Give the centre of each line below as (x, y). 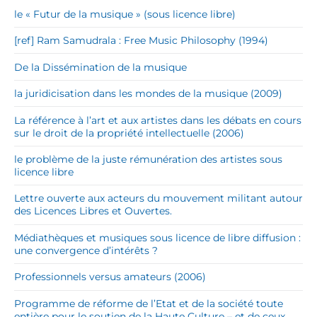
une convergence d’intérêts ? (86, 250)
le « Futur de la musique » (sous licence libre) (125, 14)
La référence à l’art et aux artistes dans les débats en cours (158, 120)
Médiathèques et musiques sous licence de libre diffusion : (157, 237)
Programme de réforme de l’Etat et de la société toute (149, 303)
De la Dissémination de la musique (100, 67)
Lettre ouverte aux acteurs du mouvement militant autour (158, 198)
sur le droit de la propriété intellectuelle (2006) (129, 133)
